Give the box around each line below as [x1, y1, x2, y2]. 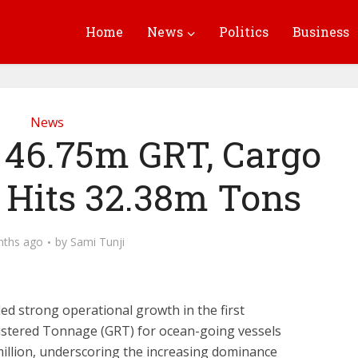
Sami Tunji [70, 234, 125, 249]
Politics [219, 23, 268, 40]
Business [292, 23, 349, 40]
